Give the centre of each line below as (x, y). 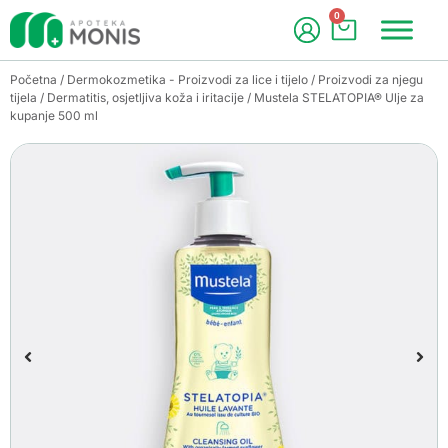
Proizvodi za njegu (370, 79)
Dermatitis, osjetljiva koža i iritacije (145, 97)
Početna (33, 79)
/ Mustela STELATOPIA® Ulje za (334, 97)
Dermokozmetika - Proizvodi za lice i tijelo (187, 79)
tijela (23, 97)
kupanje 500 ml (54, 115)
